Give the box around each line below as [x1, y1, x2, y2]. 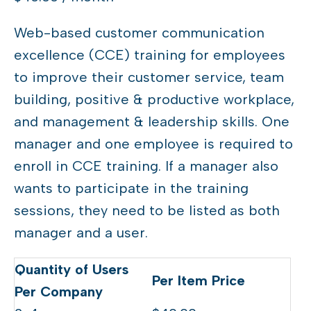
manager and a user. [14, 224, 148, 242]
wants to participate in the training [14, 180, 249, 197]
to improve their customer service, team [14, 69, 284, 86]
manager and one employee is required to [14, 135, 293, 153]
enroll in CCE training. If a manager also [14, 158, 278, 175]
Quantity [15, 261, 71, 278]
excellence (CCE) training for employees [14, 47, 285, 64]
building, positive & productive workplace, [14, 91, 294, 108]
